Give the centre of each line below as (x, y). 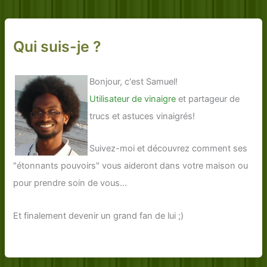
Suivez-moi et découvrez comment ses (169, 149)
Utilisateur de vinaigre (133, 99)
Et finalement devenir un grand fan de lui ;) (99, 215)
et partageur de (208, 99)
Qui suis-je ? (57, 47)
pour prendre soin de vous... (70, 183)
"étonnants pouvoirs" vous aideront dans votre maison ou (131, 166)
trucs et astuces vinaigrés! (142, 116)
